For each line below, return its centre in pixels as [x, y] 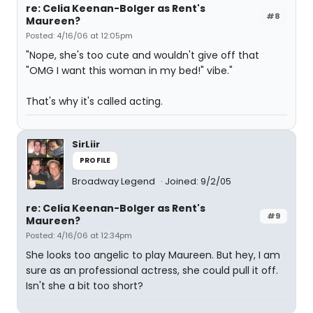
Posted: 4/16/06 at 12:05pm [79, 36]
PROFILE [95, 160]
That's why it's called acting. [94, 101]
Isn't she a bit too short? [85, 286]
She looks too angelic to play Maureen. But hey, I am [153, 255]
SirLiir [86, 144]
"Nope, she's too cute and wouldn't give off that [143, 55]
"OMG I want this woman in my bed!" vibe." [129, 71]
